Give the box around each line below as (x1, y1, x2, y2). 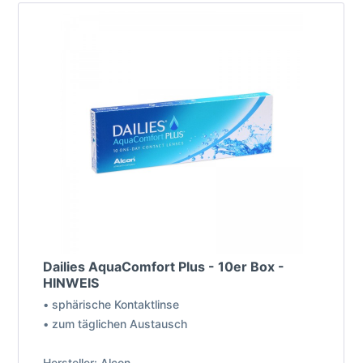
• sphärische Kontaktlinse (43, 297, 180, 312)
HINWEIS (43, 275, 100, 292)
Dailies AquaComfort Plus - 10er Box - (43, 258, 285, 275)
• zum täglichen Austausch (43, 317, 188, 331)
